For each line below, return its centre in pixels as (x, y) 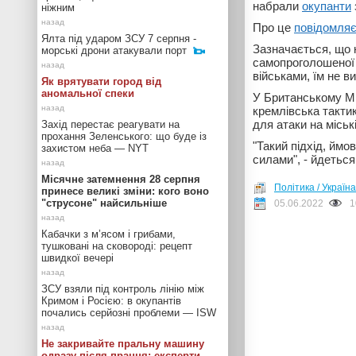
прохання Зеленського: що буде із (124, 136)
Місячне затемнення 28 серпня (121, 179)
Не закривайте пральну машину (123, 344)
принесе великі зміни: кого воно (125, 191)
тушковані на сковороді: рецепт (117, 246)
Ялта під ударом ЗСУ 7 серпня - (119, 39)
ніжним (58, 8)
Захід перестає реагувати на (110, 124)
